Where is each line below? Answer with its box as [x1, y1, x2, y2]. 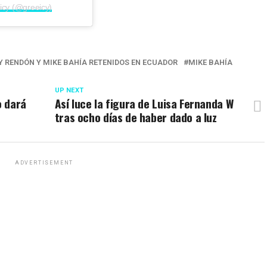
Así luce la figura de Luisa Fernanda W [54, 94, 234, 112]
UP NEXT [54, 86, 83, 94]
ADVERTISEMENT [14, 159, 74, 166]
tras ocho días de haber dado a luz [54, 108, 217, 126]
